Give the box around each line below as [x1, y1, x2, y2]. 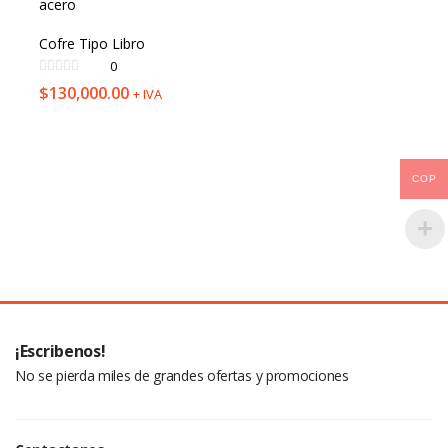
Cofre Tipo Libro [39, 33, 145, 53]
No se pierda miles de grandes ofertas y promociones [15, 365, 349, 385]
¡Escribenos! [15, 339, 106, 362]
